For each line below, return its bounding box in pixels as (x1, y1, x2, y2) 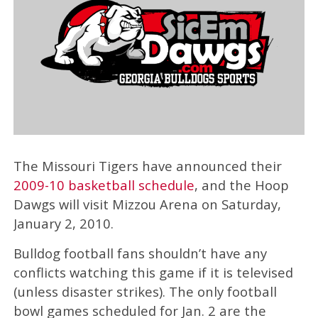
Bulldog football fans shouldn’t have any (13, 243, 267, 262)
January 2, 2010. (13, 214, 114, 232)
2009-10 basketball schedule (13, 175, 194, 194)
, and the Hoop (194, 175, 289, 194)
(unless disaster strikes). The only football (13, 282, 277, 300)
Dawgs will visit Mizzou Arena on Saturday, (13, 194, 281, 213)
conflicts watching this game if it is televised (13, 263, 293, 281)
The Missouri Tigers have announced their (13, 156, 282, 175)
